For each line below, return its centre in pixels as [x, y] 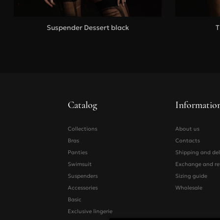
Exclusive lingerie [90, 211]
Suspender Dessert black [88, 28]
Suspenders [82, 176]
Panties [77, 152]
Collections [82, 129]
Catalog [82, 105]
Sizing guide [191, 176]
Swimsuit [80, 164]
